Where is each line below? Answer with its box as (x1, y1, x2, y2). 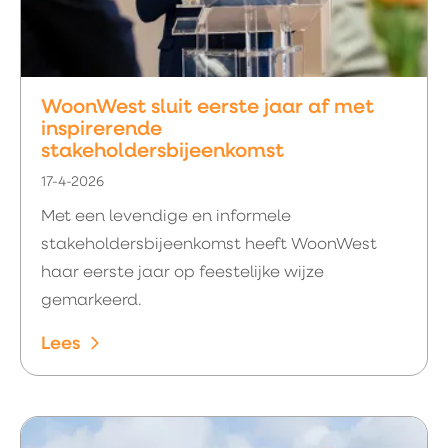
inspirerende (41, 120, 162, 140)
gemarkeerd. (41, 293, 146, 309)
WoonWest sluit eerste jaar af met (41, 98, 374, 118)
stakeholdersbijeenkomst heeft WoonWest (41, 237, 377, 253)
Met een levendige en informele (41, 209, 291, 225)
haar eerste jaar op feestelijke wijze (41, 265, 324, 281)
